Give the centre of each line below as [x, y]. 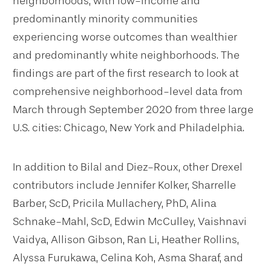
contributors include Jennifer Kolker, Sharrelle [124, 185]
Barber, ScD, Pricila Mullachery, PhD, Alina [115, 203]
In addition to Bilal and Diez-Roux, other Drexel [128, 167]
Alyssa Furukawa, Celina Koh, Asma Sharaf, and [128, 257]
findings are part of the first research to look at [126, 73]
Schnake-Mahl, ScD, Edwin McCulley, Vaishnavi [130, 221]
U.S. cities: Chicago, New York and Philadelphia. [129, 127]
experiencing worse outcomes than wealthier [125, 37]
